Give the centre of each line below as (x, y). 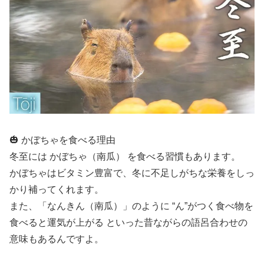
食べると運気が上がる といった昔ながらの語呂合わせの (128, 222)
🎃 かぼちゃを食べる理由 (62, 140)
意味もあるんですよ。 (57, 239)
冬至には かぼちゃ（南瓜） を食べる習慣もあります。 (125, 156)
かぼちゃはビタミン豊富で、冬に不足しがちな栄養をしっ (132, 173)
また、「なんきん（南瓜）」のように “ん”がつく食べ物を (131, 206)
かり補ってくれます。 (57, 189)
